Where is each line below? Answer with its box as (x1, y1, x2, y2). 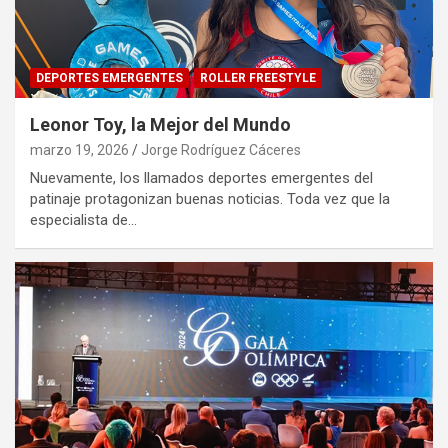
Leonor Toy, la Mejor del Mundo (30, 113, 291, 135)
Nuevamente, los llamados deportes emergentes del (30, 168, 373, 187)
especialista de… (30, 210, 137, 229)
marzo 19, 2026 (30, 141, 129, 158)
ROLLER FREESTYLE (200, 70, 316, 85)
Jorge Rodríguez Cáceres (141, 141, 301, 158)
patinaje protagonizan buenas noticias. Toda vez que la (30, 189, 390, 208)
